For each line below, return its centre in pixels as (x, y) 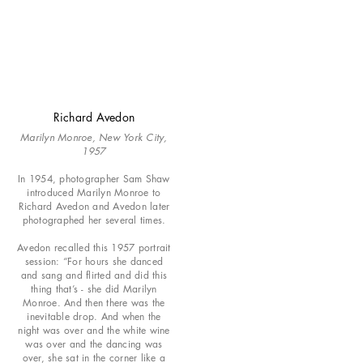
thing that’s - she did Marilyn (94, 289)
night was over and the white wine (94, 331)
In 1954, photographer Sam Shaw (94, 179)
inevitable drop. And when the (94, 317)
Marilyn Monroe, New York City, (94, 138)
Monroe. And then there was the (94, 303)
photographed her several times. (94, 220)
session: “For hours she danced (94, 262)
